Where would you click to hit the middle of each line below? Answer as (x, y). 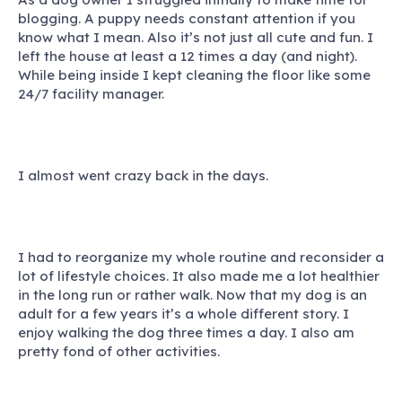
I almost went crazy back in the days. (143, 175)
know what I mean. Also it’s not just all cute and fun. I (196, 37)
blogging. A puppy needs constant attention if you (187, 18)
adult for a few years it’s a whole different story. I (184, 313)
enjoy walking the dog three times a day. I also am (186, 332)
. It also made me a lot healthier (273, 275)
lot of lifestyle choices (92, 275)
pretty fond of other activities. (119, 351)
